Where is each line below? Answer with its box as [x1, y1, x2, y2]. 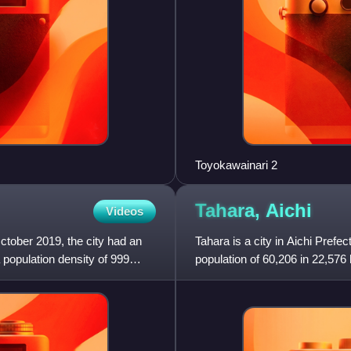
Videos [106, 204, 143, 218]
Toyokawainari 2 [195, 157, 277, 172]
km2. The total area [195, 270, 294, 284]
